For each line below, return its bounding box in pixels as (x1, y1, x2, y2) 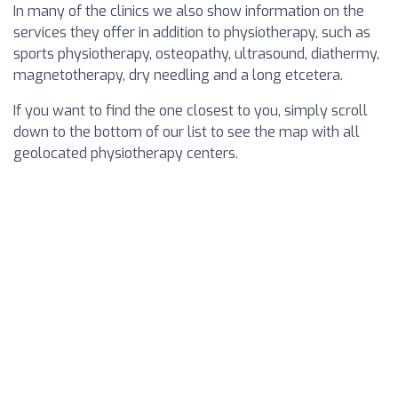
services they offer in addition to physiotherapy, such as (13, 23, 370, 43)
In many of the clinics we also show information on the (13, 2, 364, 21)
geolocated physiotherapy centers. (13, 144, 238, 163)
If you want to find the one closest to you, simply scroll (13, 101, 368, 121)
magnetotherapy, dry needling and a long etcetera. (13, 66, 343, 85)
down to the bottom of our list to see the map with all (13, 123, 360, 142)
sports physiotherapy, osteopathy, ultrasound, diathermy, (13, 44, 379, 64)
